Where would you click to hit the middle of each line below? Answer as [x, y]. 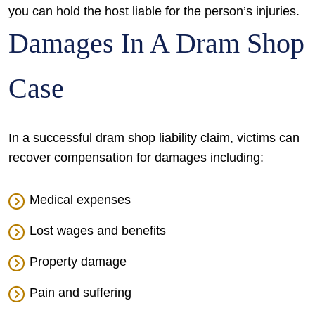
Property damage [78, 262]
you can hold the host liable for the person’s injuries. [154, 11]
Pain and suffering [81, 292]
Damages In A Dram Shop [156, 43]
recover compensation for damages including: [136, 157]
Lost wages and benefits [98, 231]
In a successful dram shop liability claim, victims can [154, 138]
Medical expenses [80, 200]
